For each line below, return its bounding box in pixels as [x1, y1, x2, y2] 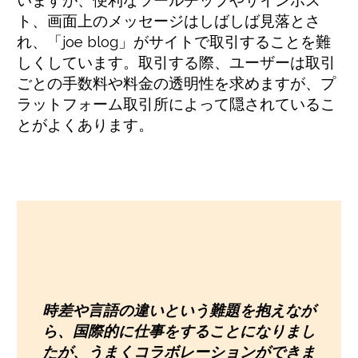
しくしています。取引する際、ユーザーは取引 [17, 53, 336, 71]
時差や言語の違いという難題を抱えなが [42, 301, 316, 320]
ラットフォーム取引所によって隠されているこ [17, 94, 336, 113]
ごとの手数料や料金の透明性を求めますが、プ [17, 74, 336, 92]
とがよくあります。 [17, 115, 153, 133]
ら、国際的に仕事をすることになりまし [42, 322, 316, 340]
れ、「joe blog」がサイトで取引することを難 [17, 32, 331, 50]
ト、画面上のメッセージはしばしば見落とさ [17, 11, 320, 30]
